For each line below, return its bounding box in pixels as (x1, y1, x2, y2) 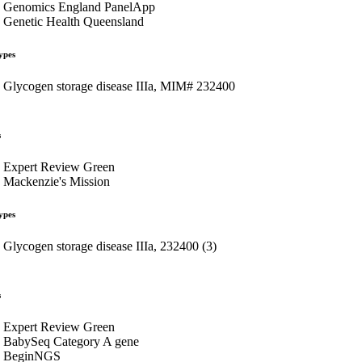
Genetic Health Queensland (3, 14, 144, 28)
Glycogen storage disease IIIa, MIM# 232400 (3, 78, 235, 93)
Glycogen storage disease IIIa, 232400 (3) (3, 238, 217, 253)
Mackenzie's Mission (3, 174, 110, 188)
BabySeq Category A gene (3, 334, 139, 348)
